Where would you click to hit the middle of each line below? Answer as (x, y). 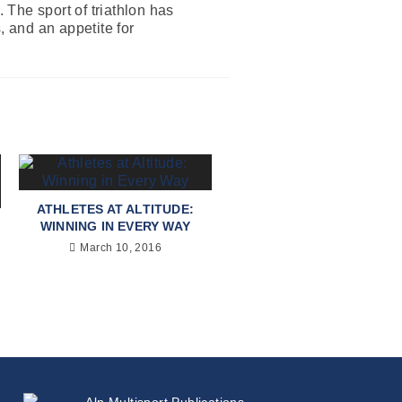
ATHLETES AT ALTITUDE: (115, 209)
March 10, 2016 (121, 247)
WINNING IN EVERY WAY (115, 226)
